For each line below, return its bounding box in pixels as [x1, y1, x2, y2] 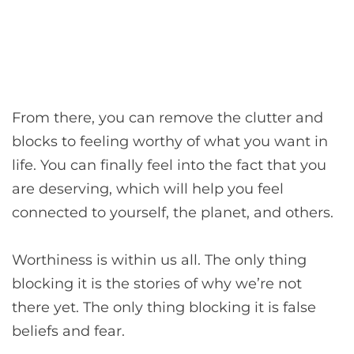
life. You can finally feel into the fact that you [12, 156, 326, 173]
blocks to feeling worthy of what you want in [12, 133, 328, 149]
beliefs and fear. [12, 322, 125, 339]
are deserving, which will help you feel [12, 180, 284, 197]
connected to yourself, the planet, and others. [12, 204, 333, 220]
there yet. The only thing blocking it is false [12, 299, 316, 315]
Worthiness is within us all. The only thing [12, 251, 307, 268]
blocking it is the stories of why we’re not [12, 275, 302, 292]
